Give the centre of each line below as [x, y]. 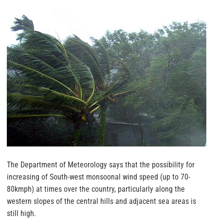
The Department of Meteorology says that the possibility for [101, 165]
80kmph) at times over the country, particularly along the [96, 189]
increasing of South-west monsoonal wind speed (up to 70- [99, 177]
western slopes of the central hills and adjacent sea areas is [101, 201]
